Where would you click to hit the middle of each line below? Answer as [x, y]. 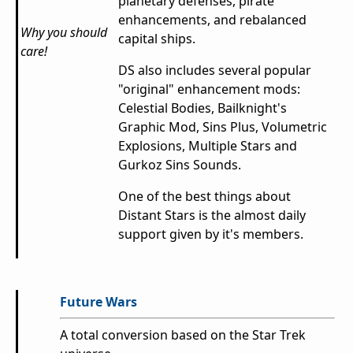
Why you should [64, 33]
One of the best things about [204, 197]
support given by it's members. [211, 234]
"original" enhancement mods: [209, 89]
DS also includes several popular [215, 71]
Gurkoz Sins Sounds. [180, 165]
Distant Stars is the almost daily [212, 216]
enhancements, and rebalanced [212, 20]
